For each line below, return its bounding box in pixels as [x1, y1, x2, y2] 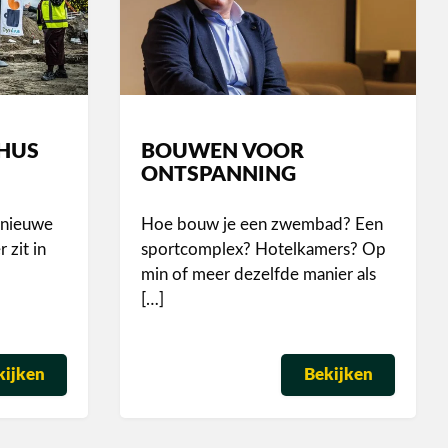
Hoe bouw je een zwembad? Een [141, 215, 384, 233]
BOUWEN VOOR [141, 141, 305, 163]
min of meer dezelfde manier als [141, 265, 377, 283]
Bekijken [303, 366, 373, 384]
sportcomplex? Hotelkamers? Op [141, 240, 387, 258]
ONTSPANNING [141, 164, 297, 186]
